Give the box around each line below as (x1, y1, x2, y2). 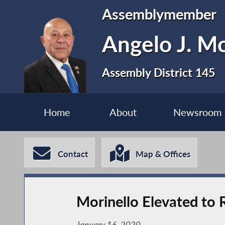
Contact (58, 149, 88, 160)
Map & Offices (136, 149, 191, 160)
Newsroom (173, 106, 221, 119)
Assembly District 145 (102, 65, 215, 79)
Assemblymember (102, 5, 217, 23)
